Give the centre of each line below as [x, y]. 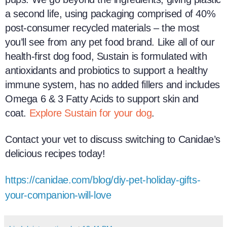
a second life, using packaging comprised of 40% [110, 14]
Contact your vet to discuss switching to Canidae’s [113, 139]
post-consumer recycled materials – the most [102, 28]
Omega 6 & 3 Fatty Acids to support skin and [102, 99]
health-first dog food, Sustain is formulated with [106, 56]
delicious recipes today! [55, 154]
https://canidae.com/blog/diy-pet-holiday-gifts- [103, 180]
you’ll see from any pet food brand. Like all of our [110, 42]
